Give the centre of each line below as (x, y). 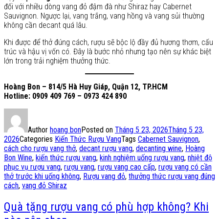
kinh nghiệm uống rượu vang (142, 158)
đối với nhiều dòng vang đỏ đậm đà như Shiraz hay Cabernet (98, 7)
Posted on (98, 130)
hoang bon (66, 130)
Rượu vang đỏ (104, 176)
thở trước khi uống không (42, 176)
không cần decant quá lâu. (46, 25)
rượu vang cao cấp (126, 167)
